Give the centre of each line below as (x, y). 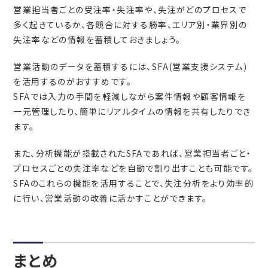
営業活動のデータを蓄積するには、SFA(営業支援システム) (130, 67)
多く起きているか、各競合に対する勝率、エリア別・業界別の (130, 25)
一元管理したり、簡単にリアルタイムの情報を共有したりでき (132, 112)
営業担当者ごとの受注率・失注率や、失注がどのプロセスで (130, 10)
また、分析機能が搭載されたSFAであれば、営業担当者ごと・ (133, 153)
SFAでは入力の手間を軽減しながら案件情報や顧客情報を (130, 97)
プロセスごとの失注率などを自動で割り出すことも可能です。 (133, 168)
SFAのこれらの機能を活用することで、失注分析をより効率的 (134, 183)
